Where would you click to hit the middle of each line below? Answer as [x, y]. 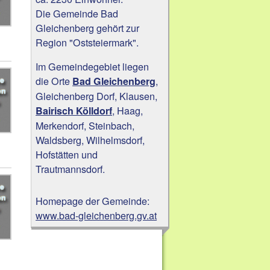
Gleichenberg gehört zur [88, 27]
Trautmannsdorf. [71, 169]
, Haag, [128, 111]
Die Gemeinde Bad [77, 13]
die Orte [54, 81]
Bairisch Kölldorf [74, 111]
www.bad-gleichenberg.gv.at [96, 215]
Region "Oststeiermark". [87, 42]
